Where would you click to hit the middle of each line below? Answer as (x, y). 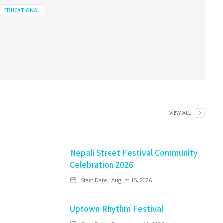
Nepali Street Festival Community (134, 152)
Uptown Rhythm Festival (116, 208)
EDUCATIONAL (22, 10)
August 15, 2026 (132, 180)
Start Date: (95, 180)
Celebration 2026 (102, 164)
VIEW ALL (180, 113)
